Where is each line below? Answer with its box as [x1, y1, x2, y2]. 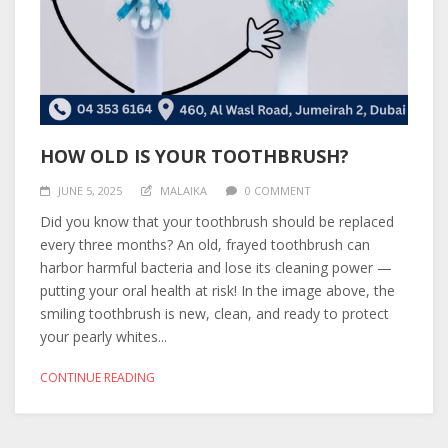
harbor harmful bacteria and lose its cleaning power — [40, 258, 392, 277]
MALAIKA [160, 183, 207, 198]
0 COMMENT [245, 183, 311, 198]
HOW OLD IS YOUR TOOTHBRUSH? [40, 144, 349, 168]
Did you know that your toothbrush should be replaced [40, 212, 394, 231]
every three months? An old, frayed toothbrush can [40, 235, 370, 254]
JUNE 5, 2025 [58, 183, 122, 198]
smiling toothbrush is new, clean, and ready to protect [40, 304, 389, 323]
